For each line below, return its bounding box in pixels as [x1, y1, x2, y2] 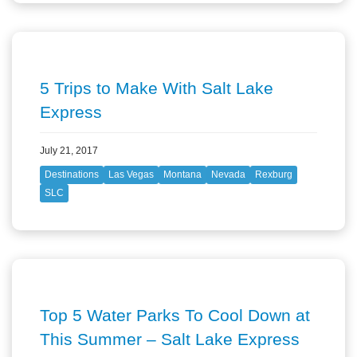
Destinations [45, 169, 99, 181]
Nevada [211, 169, 245, 181]
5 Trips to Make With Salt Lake [40, 78, 273, 97]
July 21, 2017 [40, 145, 98, 157]
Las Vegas [108, 169, 154, 181]
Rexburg [255, 169, 292, 181]
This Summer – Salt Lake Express [40, 330, 300, 349]
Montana [163, 169, 202, 181]
